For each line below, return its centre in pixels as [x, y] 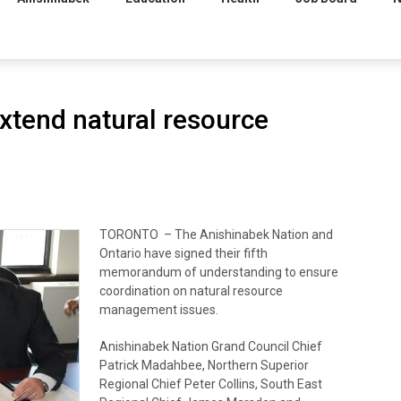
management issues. [158, 309]
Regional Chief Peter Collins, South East [210, 384]
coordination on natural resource [191, 290]
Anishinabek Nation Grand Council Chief [210, 346]
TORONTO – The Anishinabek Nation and [216, 234]
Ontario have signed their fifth [183, 253]
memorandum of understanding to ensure [218, 272]
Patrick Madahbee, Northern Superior [204, 365]
